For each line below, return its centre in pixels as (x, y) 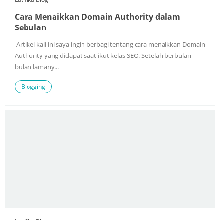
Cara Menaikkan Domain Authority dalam (97, 17)
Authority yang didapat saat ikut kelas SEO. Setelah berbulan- (104, 56)
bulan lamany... (37, 67)
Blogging (33, 87)
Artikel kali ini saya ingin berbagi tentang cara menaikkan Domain (110, 45)
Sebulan (31, 28)
